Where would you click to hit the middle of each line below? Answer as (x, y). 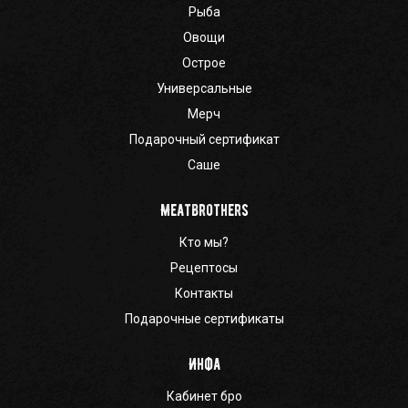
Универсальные (204, 88)
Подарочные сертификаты (204, 318)
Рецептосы (204, 267)
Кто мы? (204, 242)
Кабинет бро (204, 396)
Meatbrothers (204, 210)
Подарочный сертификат (204, 139)
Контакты (204, 293)
